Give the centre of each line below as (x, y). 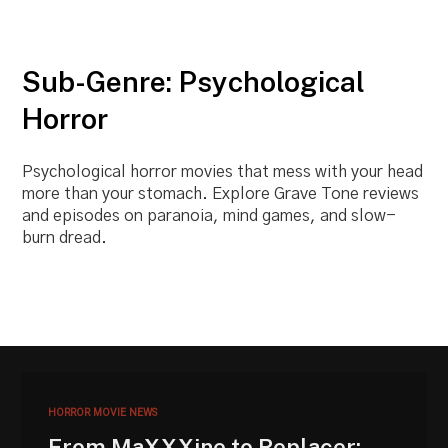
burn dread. (65, 238)
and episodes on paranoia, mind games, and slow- (209, 216)
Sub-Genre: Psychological (194, 82)
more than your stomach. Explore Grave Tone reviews (221, 194)
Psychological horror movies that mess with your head (223, 172)
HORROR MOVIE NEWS (103, 412)
